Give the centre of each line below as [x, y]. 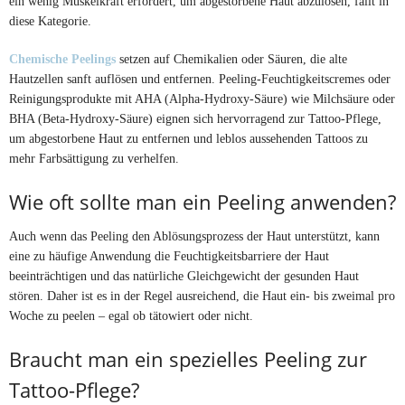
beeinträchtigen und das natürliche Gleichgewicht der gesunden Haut [184, 276]
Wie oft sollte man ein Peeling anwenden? [202, 202]
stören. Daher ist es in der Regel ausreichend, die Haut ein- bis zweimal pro [202, 296]
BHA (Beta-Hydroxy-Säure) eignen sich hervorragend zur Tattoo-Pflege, [195, 119]
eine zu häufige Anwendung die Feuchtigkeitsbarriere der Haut [169, 256]
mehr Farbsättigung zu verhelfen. [94, 159]
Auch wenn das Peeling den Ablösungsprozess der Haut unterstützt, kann [194, 236]
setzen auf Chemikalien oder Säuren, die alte [233, 59]
